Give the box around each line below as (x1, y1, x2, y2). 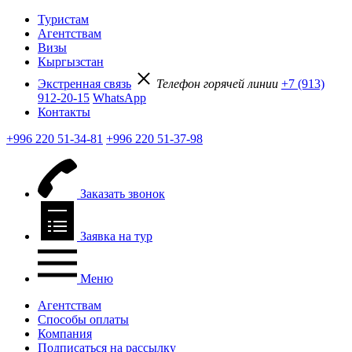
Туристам (38, 13, 89, 26)
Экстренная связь (38, 77, 131, 90)
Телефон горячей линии (156, 77, 278, 90)
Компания (38, 327, 92, 340)
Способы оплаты (38, 313, 129, 326)
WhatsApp (93, 91, 146, 104)
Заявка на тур (80, 229, 152, 243)
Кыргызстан (38, 55, 104, 68)
